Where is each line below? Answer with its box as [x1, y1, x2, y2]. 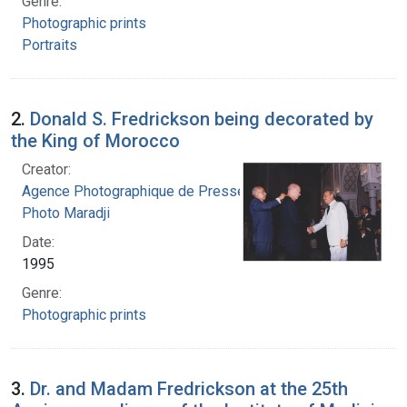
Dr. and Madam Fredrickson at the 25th [30, 377, 348, 400]
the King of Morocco [11, 129, 180, 152]
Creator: [22, 160, 71, 178]
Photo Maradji [22, 203, 110, 222]
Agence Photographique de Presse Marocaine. [22, 182, 318, 200]
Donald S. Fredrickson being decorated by [30, 107, 373, 130]
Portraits [22, 35, 77, 54]
